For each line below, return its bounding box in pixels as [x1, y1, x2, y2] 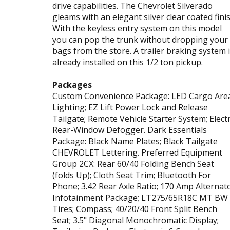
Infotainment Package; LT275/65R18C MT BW [52, 191, 228, 203]
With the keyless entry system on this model [52, 22, 222, 34]
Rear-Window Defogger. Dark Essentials [52, 124, 207, 136]
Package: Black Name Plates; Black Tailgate [52, 135, 218, 147]
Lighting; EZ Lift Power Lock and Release [52, 101, 208, 113]
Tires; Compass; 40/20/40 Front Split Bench [52, 203, 217, 215]
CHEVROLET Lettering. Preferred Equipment [52, 146, 222, 158]
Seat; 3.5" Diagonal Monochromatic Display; [52, 214, 219, 226]
